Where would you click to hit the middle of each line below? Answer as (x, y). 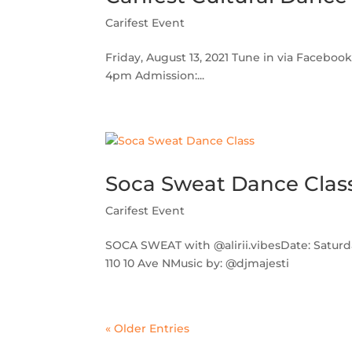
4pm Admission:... (155, 76)
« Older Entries (148, 329)
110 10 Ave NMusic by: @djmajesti (198, 264)
